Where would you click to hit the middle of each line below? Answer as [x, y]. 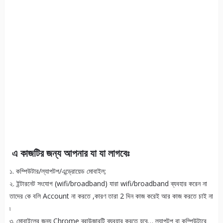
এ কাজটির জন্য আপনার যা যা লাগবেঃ [69, 153]
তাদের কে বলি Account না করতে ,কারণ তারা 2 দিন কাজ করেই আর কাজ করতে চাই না [111, 196]
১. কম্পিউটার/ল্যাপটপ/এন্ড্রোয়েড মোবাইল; [57, 171]
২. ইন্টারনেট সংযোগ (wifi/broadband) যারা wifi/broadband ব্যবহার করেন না [108, 184]
